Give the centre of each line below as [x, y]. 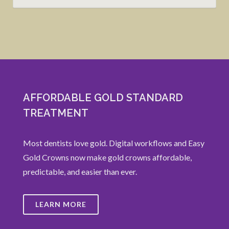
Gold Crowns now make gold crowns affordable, [107, 157]
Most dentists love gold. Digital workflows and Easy [114, 143]
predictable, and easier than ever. [80, 171]
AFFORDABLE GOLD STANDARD [103, 98]
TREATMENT [56, 113]
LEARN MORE [61, 204]
